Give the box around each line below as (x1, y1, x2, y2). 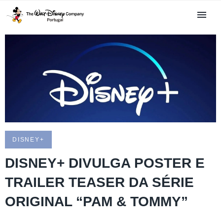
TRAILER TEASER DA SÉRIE (5, 175, 194, 190)
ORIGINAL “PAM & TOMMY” (5, 194, 188, 210)
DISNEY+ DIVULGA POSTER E (5, 155, 205, 171)
